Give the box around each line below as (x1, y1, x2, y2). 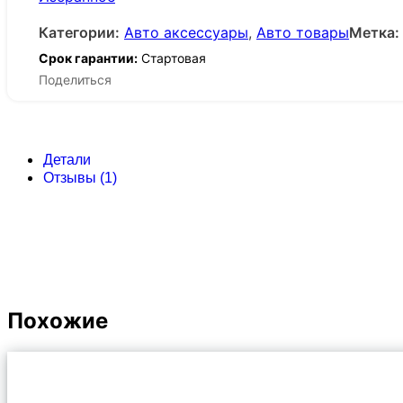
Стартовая (138, 49, 206, 66)
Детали (43, 152, 91, 168)
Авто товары (256, 22, 349, 41)
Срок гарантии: (39, 49, 138, 66)
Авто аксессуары (124, 22, 248, 41)
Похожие (7, 308, 108, 335)
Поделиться (39, 72, 112, 88)
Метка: (349, 22, 399, 41)
